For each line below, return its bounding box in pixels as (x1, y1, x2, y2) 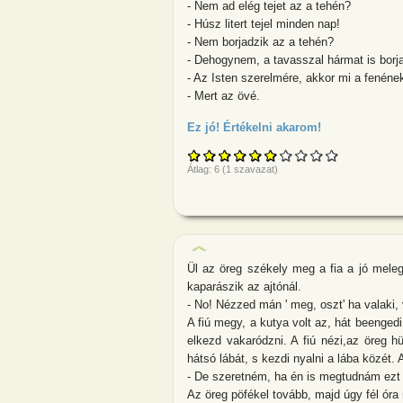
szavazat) (231, 164, 278, 175)
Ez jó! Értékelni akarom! (187, 121, 321, 135)
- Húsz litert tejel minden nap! (187, 16, 340, 31)
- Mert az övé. (187, 88, 260, 103)
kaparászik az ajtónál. (187, 279, 301, 293)
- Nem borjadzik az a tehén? (187, 34, 334, 49)
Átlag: (187, 164, 214, 175)
